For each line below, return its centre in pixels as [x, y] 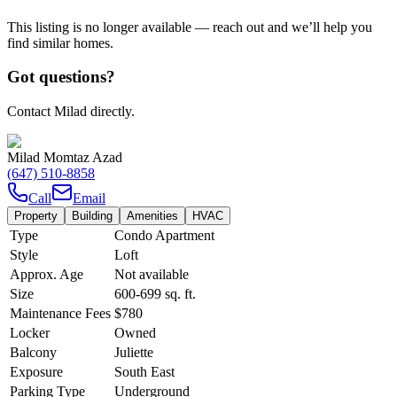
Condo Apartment [164, 236]
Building [92, 216]
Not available [152, 275]
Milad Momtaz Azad [65, 158]
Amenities [152, 216]
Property [36, 216]
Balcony [33, 353]
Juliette [134, 353]
